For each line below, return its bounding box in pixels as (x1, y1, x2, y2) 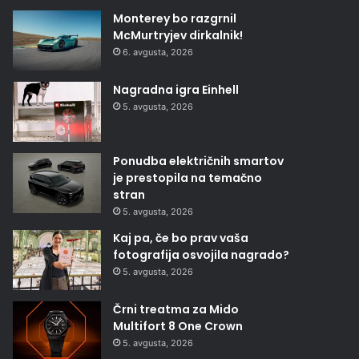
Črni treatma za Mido (113, 301, 240, 317)
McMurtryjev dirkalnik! (113, 26, 244, 43)
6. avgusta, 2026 (123, 46, 194, 58)
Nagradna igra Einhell (113, 81, 240, 98)
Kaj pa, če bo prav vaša (113, 229, 249, 246)
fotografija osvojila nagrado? (113, 246, 290, 263)
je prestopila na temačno (113, 169, 263, 186)
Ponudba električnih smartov (113, 152, 284, 169)
